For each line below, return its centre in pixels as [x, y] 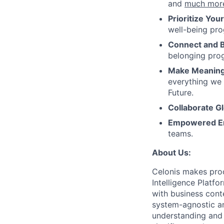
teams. [180, 133]
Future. [181, 92]
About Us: [171, 152]
